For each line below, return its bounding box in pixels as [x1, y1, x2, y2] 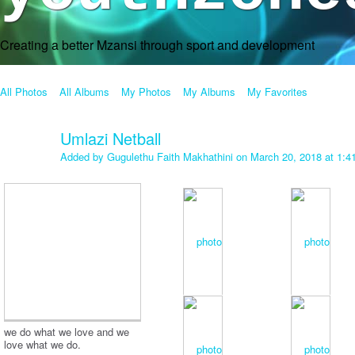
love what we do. [4, 337, 81, 353]
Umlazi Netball [60, 126, 161, 150]
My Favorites [247, 84, 307, 99]
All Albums [59, 84, 109, 99]
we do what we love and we [4, 324, 129, 340]
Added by [60, 149, 107, 165]
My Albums [183, 84, 235, 99]
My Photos [121, 84, 171, 99]
